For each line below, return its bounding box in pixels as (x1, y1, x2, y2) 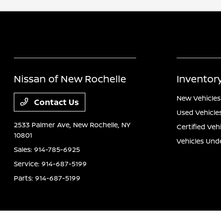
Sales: (14, 145, 35, 154)
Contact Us (32, 97, 79, 108)
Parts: (14, 173, 36, 183)
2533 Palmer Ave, (14, 120, 74, 129)
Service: (14, 159, 42, 168)
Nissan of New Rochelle (14, 72, 127, 85)
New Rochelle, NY (73, 120, 131, 129)
